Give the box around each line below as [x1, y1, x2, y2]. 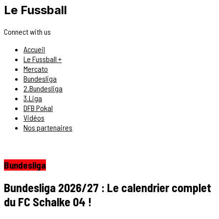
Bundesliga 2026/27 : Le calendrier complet [4, 180, 211, 195]
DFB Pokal [23, 103, 53, 112]
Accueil [23, 44, 45, 54]
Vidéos [23, 112, 44, 122]
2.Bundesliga [23, 83, 63, 93]
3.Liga [23, 93, 42, 103]
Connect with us [4, 26, 51, 36]
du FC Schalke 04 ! [4, 195, 91, 209]
